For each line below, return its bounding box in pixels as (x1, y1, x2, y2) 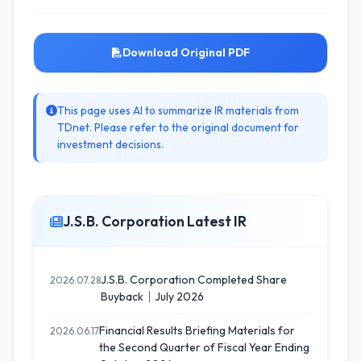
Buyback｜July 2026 (101, 289, 204, 304)
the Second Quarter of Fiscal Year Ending (99, 340, 309, 355)
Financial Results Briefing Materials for (99, 323, 295, 338)
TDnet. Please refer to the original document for (57, 120, 299, 135)
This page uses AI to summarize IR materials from (57, 103, 299, 118)
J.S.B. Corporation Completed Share (101, 272, 287, 287)
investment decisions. (57, 137, 164, 151)
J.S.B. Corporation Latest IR (63, 212, 247, 230)
